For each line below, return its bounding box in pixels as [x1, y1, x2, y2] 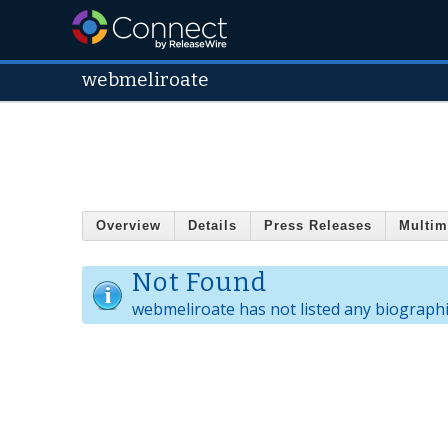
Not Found [132, 267, 268, 299]
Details [188, 218, 237, 234]
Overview [96, 218, 161, 234]
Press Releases [264, 218, 372, 234]
